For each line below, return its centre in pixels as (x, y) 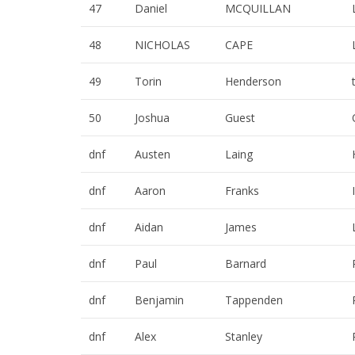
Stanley (244, 337)
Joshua (152, 118)
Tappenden (254, 300)
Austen (153, 155)
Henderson (253, 82)
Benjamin (159, 300)
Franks (242, 191)
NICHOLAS (162, 45)
